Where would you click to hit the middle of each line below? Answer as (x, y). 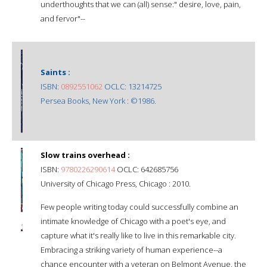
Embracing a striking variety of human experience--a (131, 249)
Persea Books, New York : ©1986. (98, 100)
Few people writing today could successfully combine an (139, 207)
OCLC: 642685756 (147, 169)
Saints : (55, 72)
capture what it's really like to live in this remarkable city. (138, 235)
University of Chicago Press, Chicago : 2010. (116, 183)
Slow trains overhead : (85, 155)
